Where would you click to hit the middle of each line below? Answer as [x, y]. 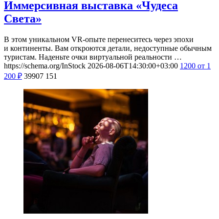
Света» [23, 19]
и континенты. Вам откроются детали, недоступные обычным [108, 48]
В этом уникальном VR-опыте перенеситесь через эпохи [99, 40]
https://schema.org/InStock [45, 66]
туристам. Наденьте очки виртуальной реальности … [93, 57]
